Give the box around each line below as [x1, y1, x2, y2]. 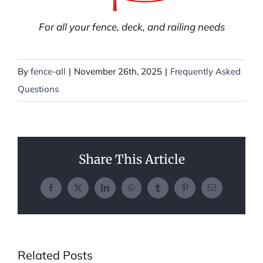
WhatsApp [130, 187, 166, 195]
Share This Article [78, 151, 185, 167]
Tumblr [157, 187, 183, 195]
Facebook [50, 187, 82, 195]
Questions [18, 83, 59, 95]
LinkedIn [104, 187, 135, 195]
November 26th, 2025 [74, 66, 162, 77]
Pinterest [184, 187, 213, 195]
